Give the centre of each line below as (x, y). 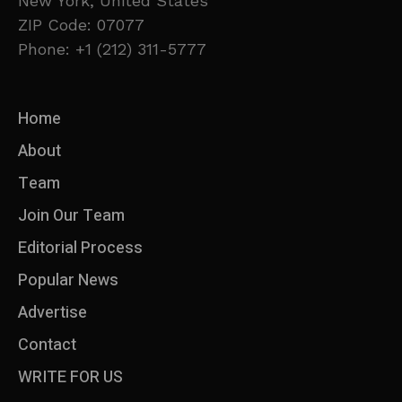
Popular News (68, 281)
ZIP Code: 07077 (81, 25)
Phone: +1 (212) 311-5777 (112, 49)
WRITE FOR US (70, 378)
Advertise (52, 313)
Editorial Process (80, 249)
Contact (47, 345)
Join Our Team (71, 216)
